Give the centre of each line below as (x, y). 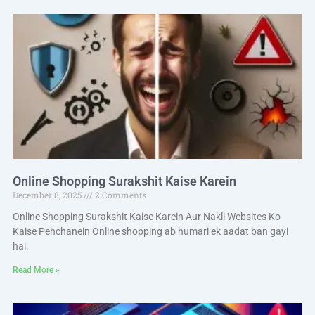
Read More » (36, 270)
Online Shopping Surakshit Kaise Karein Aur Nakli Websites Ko (146, 216)
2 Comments (119, 194)
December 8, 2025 (48, 194)
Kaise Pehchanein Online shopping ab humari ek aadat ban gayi (150, 231)
